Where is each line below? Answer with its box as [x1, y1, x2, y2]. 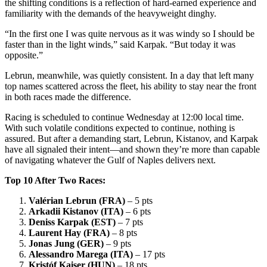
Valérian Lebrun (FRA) [29, 195, 125, 206]
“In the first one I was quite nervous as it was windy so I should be [5, 29, 254, 39]
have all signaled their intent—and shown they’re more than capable [5, 144, 260, 155]
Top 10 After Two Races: [5, 175, 105, 186]
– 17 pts [133, 249, 165, 260]
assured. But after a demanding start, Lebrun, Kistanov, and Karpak [5, 133, 258, 144]
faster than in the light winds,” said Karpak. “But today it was [5, 39, 235, 50]
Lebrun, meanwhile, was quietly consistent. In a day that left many [5, 70, 254, 81]
